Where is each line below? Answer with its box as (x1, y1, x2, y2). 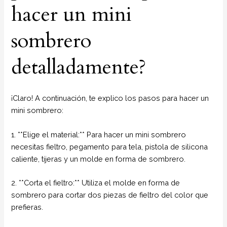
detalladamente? (11, 53, 146, 81)
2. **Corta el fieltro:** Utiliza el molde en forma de (11, 178, 180, 187)
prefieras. (11, 202, 44, 211)
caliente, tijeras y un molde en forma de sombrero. (11, 154, 186, 163)
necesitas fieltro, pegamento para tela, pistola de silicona (11, 142, 208, 151)
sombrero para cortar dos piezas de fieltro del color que (11, 190, 209, 199)
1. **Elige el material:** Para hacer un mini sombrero (11, 130, 186, 139)
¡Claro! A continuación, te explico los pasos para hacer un (11, 94, 209, 103)
